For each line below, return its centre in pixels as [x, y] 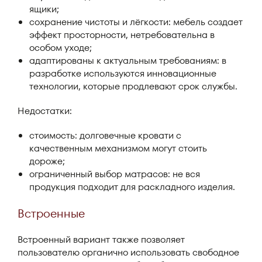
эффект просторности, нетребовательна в [122, 35]
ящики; [44, 9]
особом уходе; [61, 48]
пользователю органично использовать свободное [128, 252]
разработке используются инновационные [123, 73]
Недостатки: [45, 111]
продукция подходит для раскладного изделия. [132, 187]
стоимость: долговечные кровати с [105, 135]
